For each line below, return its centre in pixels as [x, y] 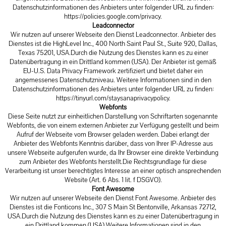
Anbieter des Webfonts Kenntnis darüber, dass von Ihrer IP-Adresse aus [113, 144]
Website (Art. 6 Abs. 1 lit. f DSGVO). [113, 180]
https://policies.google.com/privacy [112, 16]
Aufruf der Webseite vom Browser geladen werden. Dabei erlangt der [113, 134]
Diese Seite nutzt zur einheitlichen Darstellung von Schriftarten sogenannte [113, 116]
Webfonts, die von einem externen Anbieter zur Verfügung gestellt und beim [113, 125]
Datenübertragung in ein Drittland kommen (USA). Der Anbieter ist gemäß [113, 62]
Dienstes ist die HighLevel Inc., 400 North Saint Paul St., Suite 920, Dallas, [113, 44]
